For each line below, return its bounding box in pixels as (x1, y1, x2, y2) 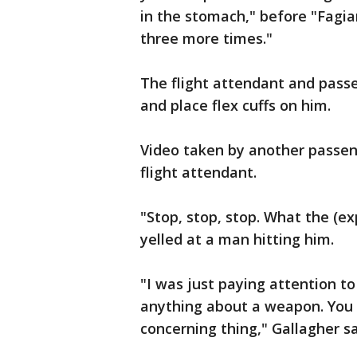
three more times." (140, 29, 273, 49)
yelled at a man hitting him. (140, 229, 334, 249)
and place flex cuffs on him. (140, 96, 331, 116)
